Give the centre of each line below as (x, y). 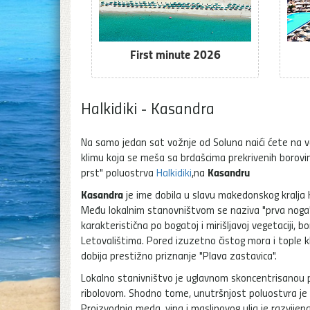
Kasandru (229, 172)
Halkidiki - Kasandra (148, 107)
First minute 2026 (175, 54)
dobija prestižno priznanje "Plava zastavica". (179, 255)
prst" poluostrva (119, 172)
